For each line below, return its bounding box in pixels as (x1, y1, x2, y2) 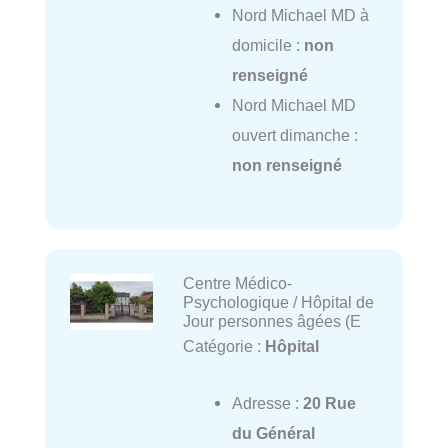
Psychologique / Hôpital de (182, 293, 374, 312)
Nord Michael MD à (231, 5, 369, 24)
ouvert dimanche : (231, 125, 358, 144)
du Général (231, 423, 315, 442)
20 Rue (302, 393, 356, 412)
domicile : (231, 35, 304, 54)
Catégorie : (182, 337, 265, 356)
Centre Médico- (182, 274, 292, 293)
